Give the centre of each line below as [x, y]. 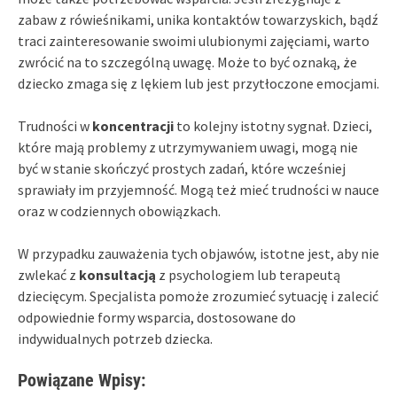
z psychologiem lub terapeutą [248, 274]
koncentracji [133, 125]
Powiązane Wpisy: [82, 380]
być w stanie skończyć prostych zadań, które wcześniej [182, 168]
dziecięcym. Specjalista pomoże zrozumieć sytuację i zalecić [198, 296]
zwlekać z [48, 274]
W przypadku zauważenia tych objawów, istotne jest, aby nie [198, 253]
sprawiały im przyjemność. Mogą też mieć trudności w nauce [198, 189]
